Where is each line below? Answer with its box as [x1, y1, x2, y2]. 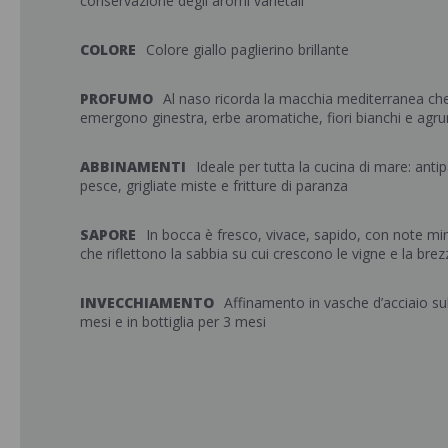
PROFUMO [80, 89, 153, 108]
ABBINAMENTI [80, 157, 186, 176]
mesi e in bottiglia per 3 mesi [80, 312, 266, 331]
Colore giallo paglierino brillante [146, 40, 349, 59]
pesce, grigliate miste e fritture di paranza [80, 176, 348, 195]
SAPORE [80, 225, 136, 244]
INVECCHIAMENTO [80, 293, 214, 312]
